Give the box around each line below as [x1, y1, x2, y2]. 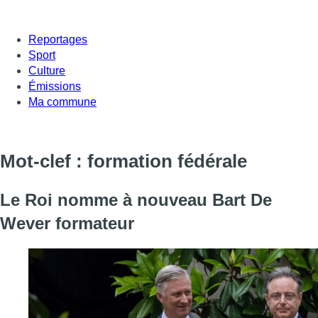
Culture [28, 64, 65, 77]
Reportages [28, 33, 87, 45]
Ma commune [28, 95, 97, 108]
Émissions [28, 79, 81, 92]
